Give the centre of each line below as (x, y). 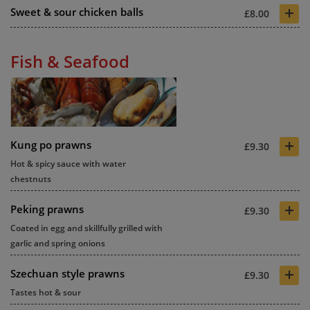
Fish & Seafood (70, 61)
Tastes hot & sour (46, 292)
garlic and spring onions (58, 243)
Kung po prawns (51, 145)
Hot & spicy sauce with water (68, 164)
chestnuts (31, 179)
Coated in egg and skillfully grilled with (86, 228)
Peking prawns (47, 209)
